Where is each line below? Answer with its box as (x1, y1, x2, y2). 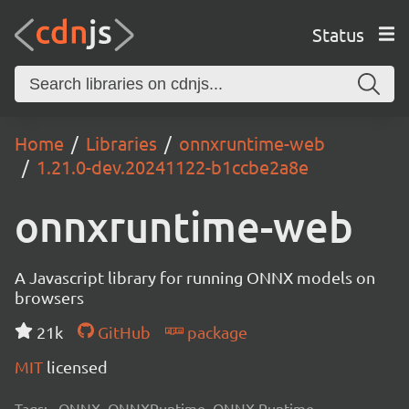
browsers (15, 288, 84, 307)
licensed (47, 357, 108, 376)
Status (311, 22, 364, 46)
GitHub (93, 322, 151, 341)
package (183, 322, 247, 341)
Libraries (86, 131, 157, 154)
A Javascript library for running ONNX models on (15, 267, 375, 287)
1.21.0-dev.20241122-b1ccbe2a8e (37, 155, 309, 178)
